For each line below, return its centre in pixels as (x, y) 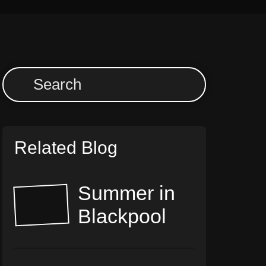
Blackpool (122, 216)
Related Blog (66, 148)
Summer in (127, 193)
